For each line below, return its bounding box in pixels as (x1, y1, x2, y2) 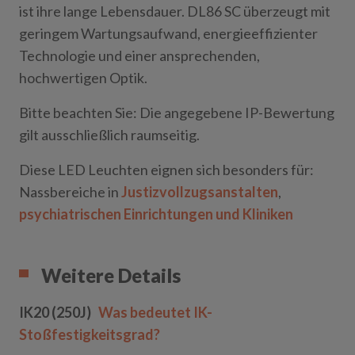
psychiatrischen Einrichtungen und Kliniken (19, 205, 293, 223)
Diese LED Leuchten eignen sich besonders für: (19, 161, 314, 178)
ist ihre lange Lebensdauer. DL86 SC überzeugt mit (19, 2, 330, 20)
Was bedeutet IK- (98, 303, 212, 321)
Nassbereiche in (19, 183, 121, 200)
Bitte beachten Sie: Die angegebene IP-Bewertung (19, 104, 334, 121)
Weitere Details (41, 264, 181, 287)
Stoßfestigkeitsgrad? (19, 326, 160, 343)
